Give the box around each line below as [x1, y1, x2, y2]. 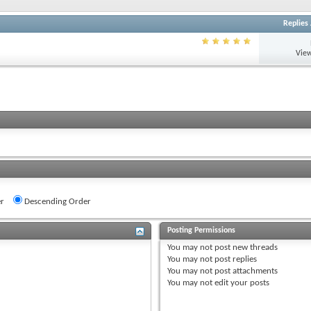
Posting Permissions [167, 226, 236, 235]
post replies [212, 254, 258, 264]
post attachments [212, 266, 278, 276]
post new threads [212, 242, 278, 252]
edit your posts [212, 278, 270, 287]
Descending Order [22, 196, 91, 206]
